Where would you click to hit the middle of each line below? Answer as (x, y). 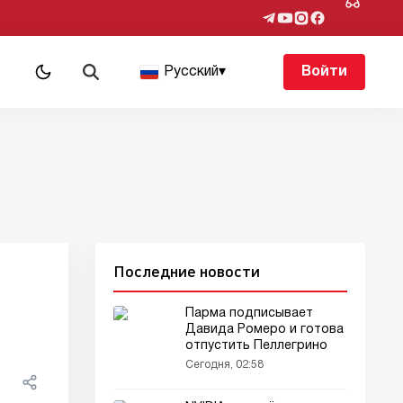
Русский (191, 72)
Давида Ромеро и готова (264, 330)
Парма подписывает (249, 313)
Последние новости (187, 271)
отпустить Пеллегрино (256, 346)
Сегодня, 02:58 (224, 365)
